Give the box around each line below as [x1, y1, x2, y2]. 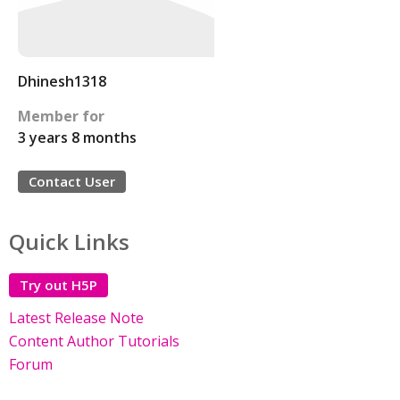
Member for [18, 106, 104, 126]
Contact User [29, 172, 115, 190]
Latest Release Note [9, 308, 144, 328]
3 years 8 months [18, 128, 137, 147]
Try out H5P [20, 276, 97, 294]
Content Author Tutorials [9, 331, 179, 351]
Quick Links [9, 227, 129, 256]
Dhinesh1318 [18, 71, 106, 91]
